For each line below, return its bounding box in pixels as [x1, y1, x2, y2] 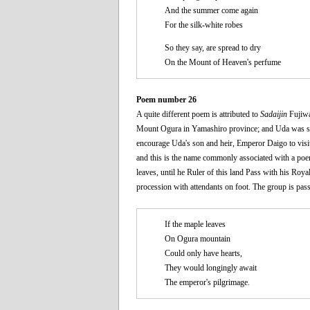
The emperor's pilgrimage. [165, 277, 250, 287]
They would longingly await [165, 262, 257, 273]
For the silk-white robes [165, 19, 243, 30]
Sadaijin [260, 109, 287, 119]
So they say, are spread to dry [165, 42, 261, 53]
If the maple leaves [165, 219, 226, 229]
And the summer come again [165, 5, 258, 15]
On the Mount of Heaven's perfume [165, 57, 281, 67]
